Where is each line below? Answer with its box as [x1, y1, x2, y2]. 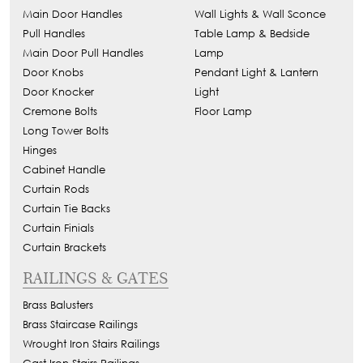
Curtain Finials [23, 221, 94, 236]
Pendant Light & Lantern [194, 66, 318, 80]
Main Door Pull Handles [23, 46, 143, 61]
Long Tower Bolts [23, 124, 109, 139]
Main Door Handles [23, 7, 122, 22]
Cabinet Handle [23, 163, 105, 177]
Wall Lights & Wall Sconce [194, 7, 326, 22]
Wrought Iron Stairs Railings [23, 337, 160, 352]
